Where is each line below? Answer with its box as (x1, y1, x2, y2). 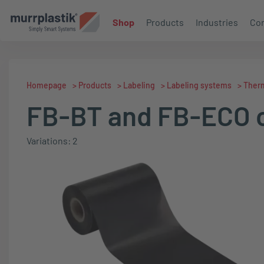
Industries (196, 16, 238, 28)
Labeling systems (167, 80, 232, 90)
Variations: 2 (27, 135, 78, 146)
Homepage (27, 80, 67, 90)
